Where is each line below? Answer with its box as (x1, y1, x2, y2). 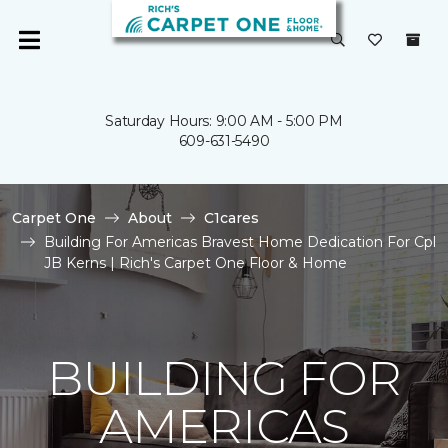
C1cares (204, 209, 259, 227)
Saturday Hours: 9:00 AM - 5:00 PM (105, 112, 343, 130)
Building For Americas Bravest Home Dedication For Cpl (44, 233, 436, 251)
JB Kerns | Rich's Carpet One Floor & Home (44, 254, 347, 272)
